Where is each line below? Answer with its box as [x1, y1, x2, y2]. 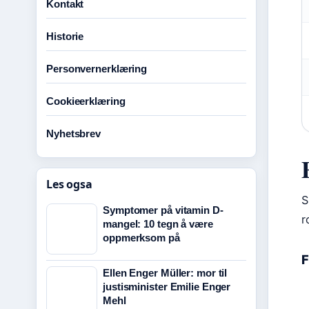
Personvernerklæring [46, 63, 148, 74]
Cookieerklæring [46, 95, 126, 107]
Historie [46, 30, 84, 42]
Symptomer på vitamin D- [103, 204, 223, 216]
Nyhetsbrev [46, 128, 101, 139]
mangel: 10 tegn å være [103, 218, 213, 230]
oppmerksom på [103, 232, 180, 243]
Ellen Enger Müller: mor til [103, 267, 228, 279]
